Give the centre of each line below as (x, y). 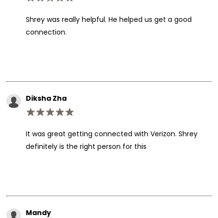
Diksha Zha (46, 98)
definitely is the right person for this (86, 146)
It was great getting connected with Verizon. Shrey (111, 134)
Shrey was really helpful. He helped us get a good (109, 19)
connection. (46, 32)
